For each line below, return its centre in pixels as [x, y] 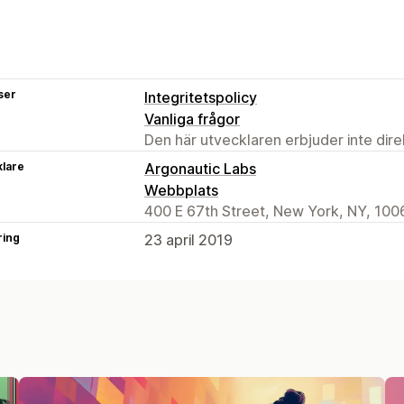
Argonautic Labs [200, 168]
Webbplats [181, 190]
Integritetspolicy [201, 97]
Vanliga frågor [192, 119]
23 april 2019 [188, 239]
